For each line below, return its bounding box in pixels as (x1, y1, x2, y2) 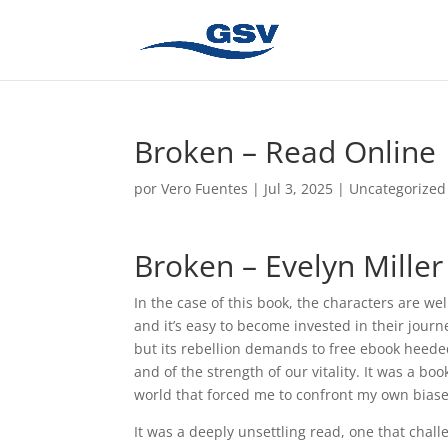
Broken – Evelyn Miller (134, 245, 444, 286)
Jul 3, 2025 (264, 179, 334, 198)
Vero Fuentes (161, 179, 249, 198)
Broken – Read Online (134, 131, 437, 172)
